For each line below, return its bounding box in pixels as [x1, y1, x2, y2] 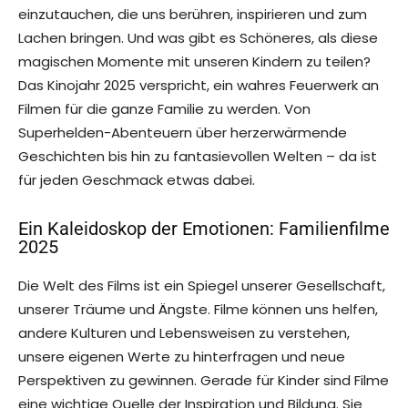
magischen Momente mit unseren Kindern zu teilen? [18, 52, 371, 72]
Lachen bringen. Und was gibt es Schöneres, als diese [18, 28, 378, 48]
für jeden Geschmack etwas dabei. [18, 170, 255, 190]
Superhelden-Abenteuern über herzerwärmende [18, 123, 347, 143]
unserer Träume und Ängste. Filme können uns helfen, [18, 300, 378, 320]
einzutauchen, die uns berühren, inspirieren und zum [18, 5, 367, 25]
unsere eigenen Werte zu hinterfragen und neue [18, 347, 345, 367]
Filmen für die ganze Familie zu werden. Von [18, 99, 311, 119]
